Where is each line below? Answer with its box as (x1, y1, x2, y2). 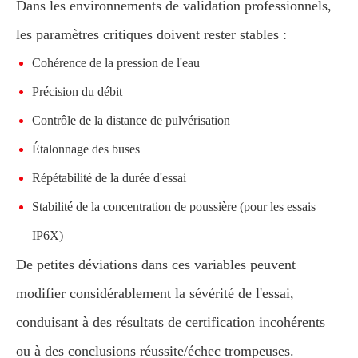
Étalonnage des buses (32, 141, 140, 156)
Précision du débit (32, 84, 122, 98)
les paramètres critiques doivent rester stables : (16, 26, 287, 42)
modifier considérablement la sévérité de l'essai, (16, 284, 294, 301)
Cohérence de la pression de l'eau (32, 55, 200, 70)
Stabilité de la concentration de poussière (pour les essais (32, 199, 316, 213)
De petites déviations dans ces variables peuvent (16, 256, 296, 272)
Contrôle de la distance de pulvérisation (32, 113, 230, 127)
